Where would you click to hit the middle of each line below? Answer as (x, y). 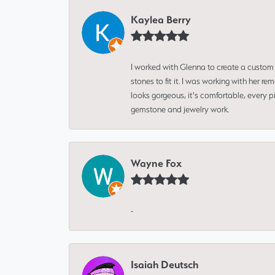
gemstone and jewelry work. (180, 110)
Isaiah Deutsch (165, 265)
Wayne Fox (156, 164)
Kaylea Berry (161, 20)
